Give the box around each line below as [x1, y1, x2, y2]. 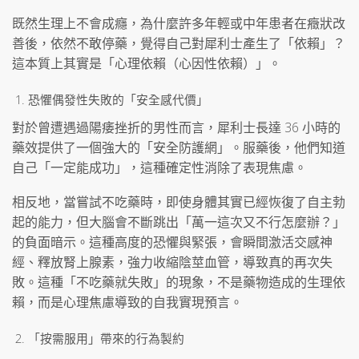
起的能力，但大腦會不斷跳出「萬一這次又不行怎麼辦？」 [12, 213, 345, 232]
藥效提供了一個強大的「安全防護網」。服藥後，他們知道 [12, 138, 345, 156]
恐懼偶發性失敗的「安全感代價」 [28, 91, 208, 107]
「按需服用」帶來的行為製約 [28, 329, 184, 346]
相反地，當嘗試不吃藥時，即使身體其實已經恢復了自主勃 [12, 193, 345, 212]
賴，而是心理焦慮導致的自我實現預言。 [12, 293, 243, 312]
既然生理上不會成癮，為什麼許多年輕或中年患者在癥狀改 [12, 14, 345, 33]
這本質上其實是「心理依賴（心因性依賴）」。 [12, 54, 281, 73]
